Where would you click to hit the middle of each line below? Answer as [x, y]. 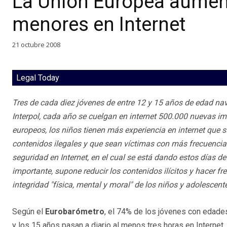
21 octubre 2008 [36, 44]
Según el [29, 212]
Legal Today [38, 78]
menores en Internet [99, 24]
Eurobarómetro [75, 212]
